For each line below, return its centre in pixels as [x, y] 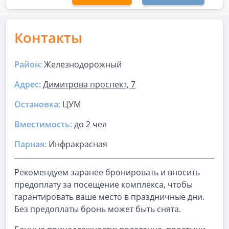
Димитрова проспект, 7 [89, 84]
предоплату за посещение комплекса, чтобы [104, 185]
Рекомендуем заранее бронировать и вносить [107, 172]
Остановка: [37, 104]
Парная [29, 144]
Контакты [48, 38]
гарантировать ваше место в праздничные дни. [109, 197]
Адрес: [28, 84]
